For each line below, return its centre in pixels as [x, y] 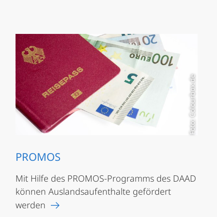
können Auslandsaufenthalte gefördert [93, 192]
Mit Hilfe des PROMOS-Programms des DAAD [106, 178]
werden [31, 205]
